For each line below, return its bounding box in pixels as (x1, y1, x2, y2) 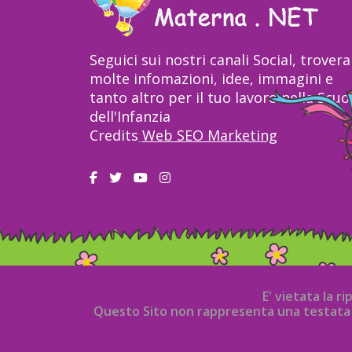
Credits (90, 126, 138, 145)
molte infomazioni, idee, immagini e (90, 69, 333, 88)
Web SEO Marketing (142, 126, 277, 145)
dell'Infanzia (90, 107, 170, 126)
